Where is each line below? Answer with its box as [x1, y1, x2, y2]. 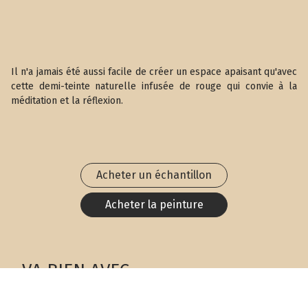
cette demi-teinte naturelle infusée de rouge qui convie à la [11, 80, 297, 92]
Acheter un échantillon [96, 168, 212, 181]
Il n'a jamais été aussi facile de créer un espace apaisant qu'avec [11, 66, 297, 78]
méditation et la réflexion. [11, 95, 123, 107]
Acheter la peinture [104, 198, 203, 211]
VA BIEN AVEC [22, 260, 129, 281]
